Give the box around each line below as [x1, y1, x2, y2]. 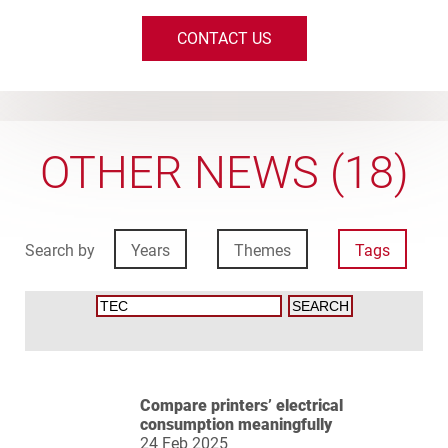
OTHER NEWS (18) [39, 146, 409, 199]
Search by [25, 241, 99, 260]
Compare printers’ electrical [140, 396, 343, 415]
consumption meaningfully [140, 415, 332, 434]
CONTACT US [176, 29, 272, 48]
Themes [234, 241, 291, 260]
